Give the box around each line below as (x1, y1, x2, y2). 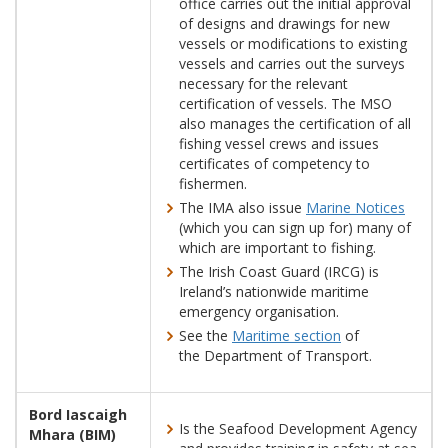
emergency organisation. (179, 302, 339, 321)
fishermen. (179, 174, 247, 193)
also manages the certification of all (179, 114, 411, 133)
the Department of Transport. (179, 346, 372, 365)
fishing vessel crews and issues (179, 134, 379, 153)
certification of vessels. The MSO (179, 94, 392, 113)
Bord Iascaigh (29, 405, 127, 424)
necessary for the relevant (179, 74, 348, 93)
